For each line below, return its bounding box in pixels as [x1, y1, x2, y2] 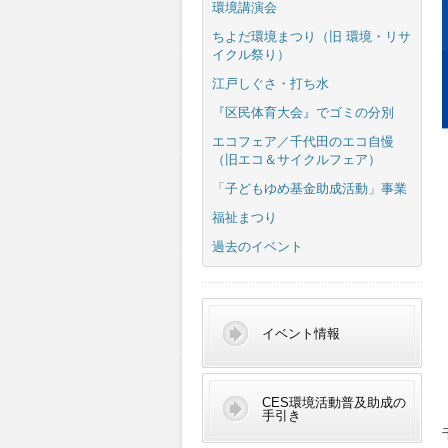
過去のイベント [212, 239, 303, 254]
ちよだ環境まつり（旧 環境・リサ [212, 29, 411, 44]
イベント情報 [262, 326, 340, 342]
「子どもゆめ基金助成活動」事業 [212, 181, 407, 196]
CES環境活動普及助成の [262, 394, 414, 410]
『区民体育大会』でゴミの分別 [212, 105, 394, 120]
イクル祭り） [212, 47, 290, 62]
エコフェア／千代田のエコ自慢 [212, 134, 394, 149]
